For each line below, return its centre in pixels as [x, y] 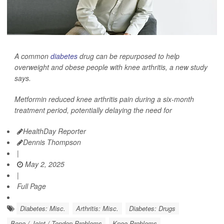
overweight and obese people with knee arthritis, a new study [111, 67]
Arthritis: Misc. [97, 208]
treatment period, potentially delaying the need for [93, 110]
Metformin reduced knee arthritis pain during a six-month [104, 99]
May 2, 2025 [44, 164]
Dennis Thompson [52, 142]
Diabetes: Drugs [152, 208]
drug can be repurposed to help [128, 56]
